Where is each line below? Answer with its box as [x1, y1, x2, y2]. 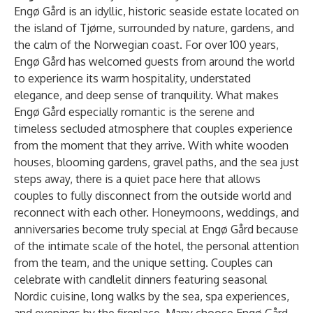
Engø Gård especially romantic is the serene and [14, 105, 254, 119]
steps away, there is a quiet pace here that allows [14, 172, 261, 186]
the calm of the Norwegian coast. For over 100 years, [14, 38, 279, 52]
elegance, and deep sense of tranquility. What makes [14, 88, 279, 102]
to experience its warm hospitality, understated [14, 71, 251, 85]
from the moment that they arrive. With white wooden [14, 138, 289, 152]
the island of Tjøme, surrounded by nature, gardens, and [14, 21, 294, 35]
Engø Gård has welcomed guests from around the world [14, 54, 295, 68]
